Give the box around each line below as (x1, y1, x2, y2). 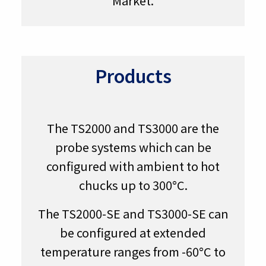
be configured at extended (60, 223, 206, 241)
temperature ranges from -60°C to (40, 242, 226, 260)
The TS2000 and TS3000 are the (47, 119, 219, 137)
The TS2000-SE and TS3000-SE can (37, 204, 229, 222)
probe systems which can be (55, 138, 211, 156)
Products (94, 62, 172, 88)
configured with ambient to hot (46, 157, 220, 175)
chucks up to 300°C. (78, 176, 188, 194)
